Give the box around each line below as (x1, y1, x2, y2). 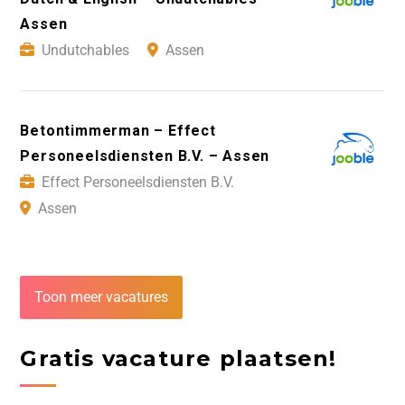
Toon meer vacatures (34, 288, 169, 306)
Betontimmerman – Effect (20, 122, 216, 140)
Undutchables (42, 42, 130, 60)
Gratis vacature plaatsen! (20, 345, 337, 372)
